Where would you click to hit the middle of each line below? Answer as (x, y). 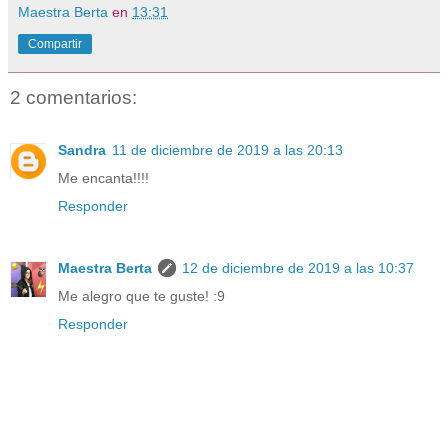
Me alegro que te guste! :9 (141, 295)
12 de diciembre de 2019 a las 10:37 (298, 267)
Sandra (82, 149)
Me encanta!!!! (103, 177)
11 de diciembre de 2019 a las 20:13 (227, 149)
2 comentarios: (73, 98)
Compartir (55, 44)
